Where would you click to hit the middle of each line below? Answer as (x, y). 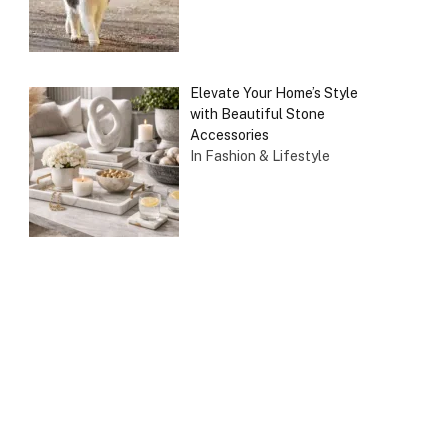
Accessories (229, 135)
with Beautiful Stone (257, 114)
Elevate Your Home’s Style (273, 93)
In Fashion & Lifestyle (259, 156)
